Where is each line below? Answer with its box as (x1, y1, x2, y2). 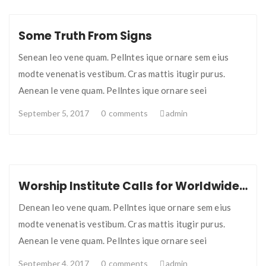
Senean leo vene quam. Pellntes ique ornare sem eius (18, 52, 229, 62)
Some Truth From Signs (18, 28, 152, 44)
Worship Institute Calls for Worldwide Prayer (239, 178, 248, 194)
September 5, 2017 (18, 108, 89, 118)
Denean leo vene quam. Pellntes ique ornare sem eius (18, 202, 232, 213)
